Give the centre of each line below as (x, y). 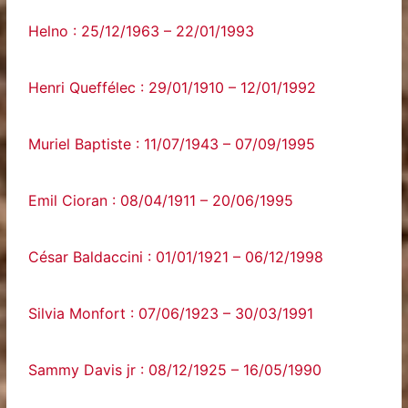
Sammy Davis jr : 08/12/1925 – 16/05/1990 (175, 370)
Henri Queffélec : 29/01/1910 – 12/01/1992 (173, 87)
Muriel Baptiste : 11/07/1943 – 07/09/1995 (172, 144)
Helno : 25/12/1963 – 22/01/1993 (142, 31)
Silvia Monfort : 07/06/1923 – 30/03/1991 (171, 313)
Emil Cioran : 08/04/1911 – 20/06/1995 (161, 200)
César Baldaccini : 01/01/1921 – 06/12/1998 (176, 257)
